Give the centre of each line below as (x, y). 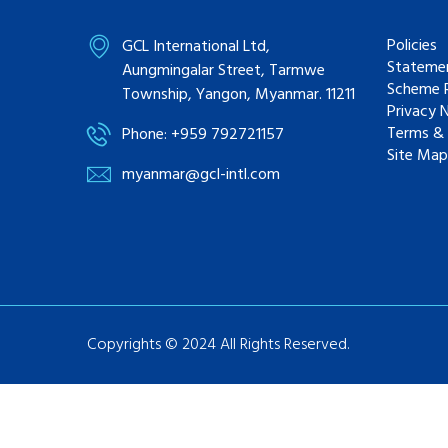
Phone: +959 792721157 (203, 135)
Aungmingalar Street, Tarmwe (223, 71)
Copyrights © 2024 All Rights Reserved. (218, 345)
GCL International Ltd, (196, 47)
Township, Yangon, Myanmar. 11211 (238, 95)
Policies (412, 46)
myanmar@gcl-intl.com (201, 175)
